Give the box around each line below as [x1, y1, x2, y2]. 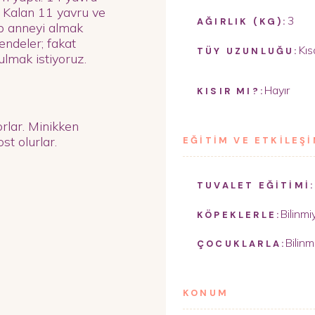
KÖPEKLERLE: [197, 208, 281, 221]
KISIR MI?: [197, 85, 264, 98]
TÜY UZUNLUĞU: [197, 44, 299, 57]
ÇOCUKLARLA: [197, 238, 286, 250]
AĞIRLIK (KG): [197, 15, 288, 27]
